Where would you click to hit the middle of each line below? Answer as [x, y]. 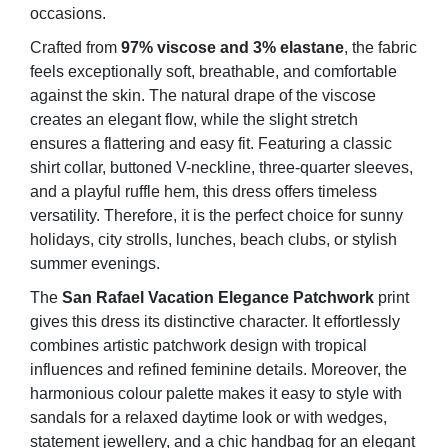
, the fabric [380, 48]
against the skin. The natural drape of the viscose [203, 96]
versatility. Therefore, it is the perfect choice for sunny [216, 216]
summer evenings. [95, 264]
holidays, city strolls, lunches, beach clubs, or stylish [213, 240]
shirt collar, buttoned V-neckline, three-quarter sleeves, [221, 168]
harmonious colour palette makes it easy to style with [216, 394]
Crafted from [75, 48]
